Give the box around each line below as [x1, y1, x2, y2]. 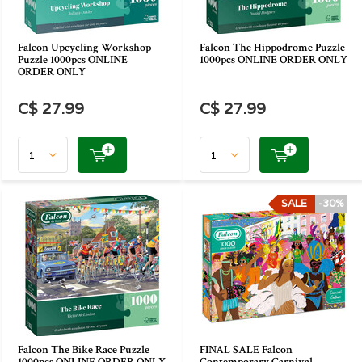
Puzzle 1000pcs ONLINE [18, 53, 128, 67]
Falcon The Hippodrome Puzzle [200, 40, 345, 55]
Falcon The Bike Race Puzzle [18, 343, 149, 357]
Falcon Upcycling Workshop [18, 40, 151, 55]
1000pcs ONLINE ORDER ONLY [200, 53, 347, 67]
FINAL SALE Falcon [200, 343, 293, 357]
